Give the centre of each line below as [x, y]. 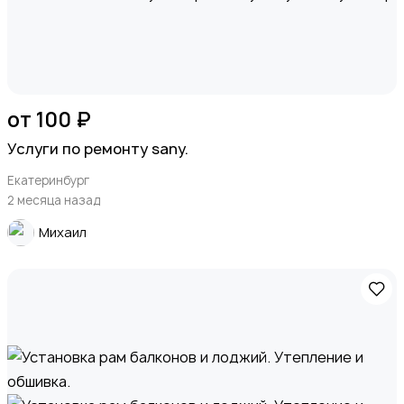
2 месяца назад [54, 200]
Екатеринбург [48, 180]
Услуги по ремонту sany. [98, 148]
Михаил [63, 233]
